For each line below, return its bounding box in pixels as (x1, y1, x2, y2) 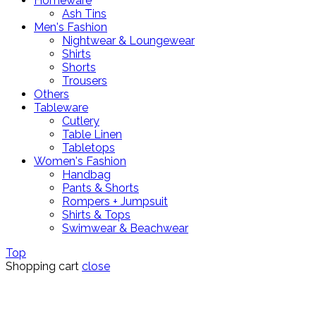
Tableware (34, 101, 88, 115)
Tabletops (62, 141, 115, 155)
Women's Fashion (34, 154, 126, 169)
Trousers (62, 74, 107, 88)
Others (34, 87, 69, 102)
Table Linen (62, 128, 122, 142)
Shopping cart (6, 260, 79, 274)
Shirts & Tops (62, 208, 130, 222)
